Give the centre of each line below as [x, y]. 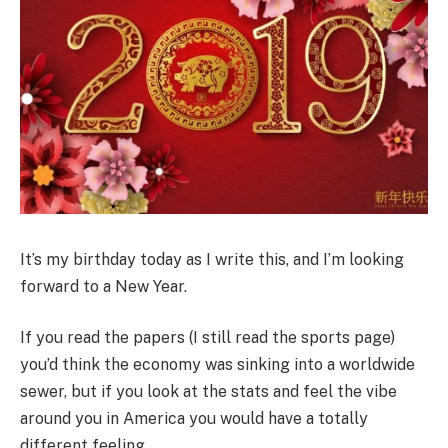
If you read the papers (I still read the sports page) [207, 338]
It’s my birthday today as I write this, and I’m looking [212, 259]
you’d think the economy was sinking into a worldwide [217, 365]
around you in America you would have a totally [194, 419]
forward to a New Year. [103, 286]
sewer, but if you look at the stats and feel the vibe [208, 392]
